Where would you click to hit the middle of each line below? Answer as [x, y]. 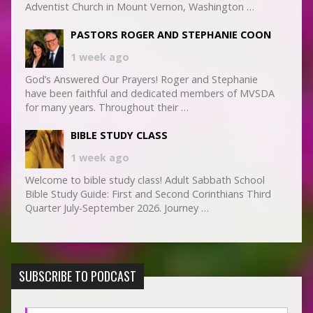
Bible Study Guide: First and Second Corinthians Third [148, 194]
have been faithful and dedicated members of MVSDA [150, 94]
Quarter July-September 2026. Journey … [117, 208]
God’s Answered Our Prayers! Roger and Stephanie [141, 80]
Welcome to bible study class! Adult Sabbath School [145, 180]
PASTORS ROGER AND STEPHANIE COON [170, 35]
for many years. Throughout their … [107, 108]
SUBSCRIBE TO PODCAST [77, 276]
